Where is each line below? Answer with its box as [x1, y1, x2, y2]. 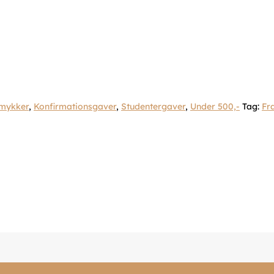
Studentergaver [121, 101, 185, 113]
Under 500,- [190, 101, 240, 113]
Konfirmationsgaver [34, 101, 116, 113]
